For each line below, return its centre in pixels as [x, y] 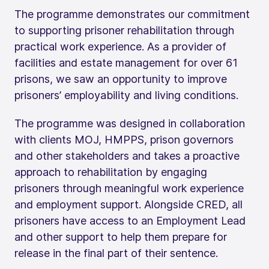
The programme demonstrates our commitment [132, 14]
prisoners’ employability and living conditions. [126, 95]
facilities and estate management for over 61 [126, 62]
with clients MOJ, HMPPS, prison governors [124, 139]
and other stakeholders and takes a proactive [127, 156]
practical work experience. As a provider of [120, 46]
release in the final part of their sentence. [116, 253]
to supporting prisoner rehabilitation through [124, 30]
